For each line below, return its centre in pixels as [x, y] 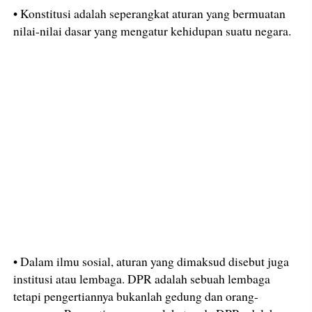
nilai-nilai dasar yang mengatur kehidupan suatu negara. [153, 30]
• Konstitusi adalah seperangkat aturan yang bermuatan [150, 13]
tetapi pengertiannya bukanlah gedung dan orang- [136, 296]
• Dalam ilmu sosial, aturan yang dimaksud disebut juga [151, 261]
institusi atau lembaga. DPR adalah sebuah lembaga [142, 278]
